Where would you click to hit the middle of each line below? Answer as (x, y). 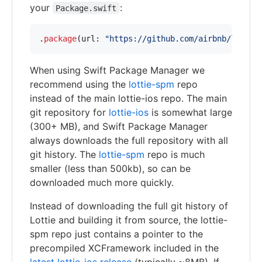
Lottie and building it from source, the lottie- (129, 220)
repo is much (175, 154)
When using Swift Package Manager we (117, 70)
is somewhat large (190, 112)
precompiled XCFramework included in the (124, 248)
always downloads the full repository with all (129, 140)
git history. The (64, 154)
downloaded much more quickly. (102, 182)
